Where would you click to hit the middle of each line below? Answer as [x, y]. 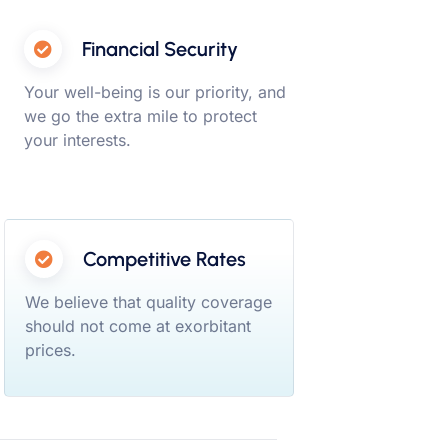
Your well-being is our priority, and [155, 92]
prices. [50, 349]
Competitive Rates [164, 258]
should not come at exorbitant [138, 325]
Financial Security [160, 49]
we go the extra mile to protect [140, 116]
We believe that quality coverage [148, 301]
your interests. [77, 140]
